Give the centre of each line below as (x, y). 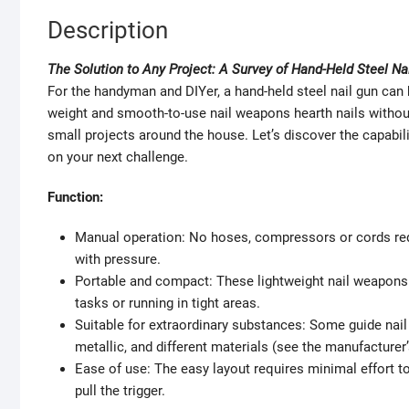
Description (108, 31)
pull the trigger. (120, 391)
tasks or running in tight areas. (168, 304)
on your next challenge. (118, 157)
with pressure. (118, 260)
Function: (75, 198)
